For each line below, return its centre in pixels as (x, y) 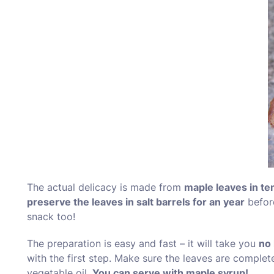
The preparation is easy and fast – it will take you (143, 243)
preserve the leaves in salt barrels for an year (136, 202)
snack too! (51, 216)
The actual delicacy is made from (106, 187)
